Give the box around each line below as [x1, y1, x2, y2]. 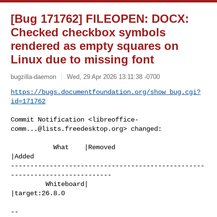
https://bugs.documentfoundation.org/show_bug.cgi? [11, 88, 201, 96]
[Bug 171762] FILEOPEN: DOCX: [11, 12, 189, 25]
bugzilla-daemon [11, 73, 57, 80]
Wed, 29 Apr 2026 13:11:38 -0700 [67, 73, 160, 80]
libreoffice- [92, 115, 139, 124]
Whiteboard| [11, 180, 46, 188]
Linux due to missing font [11, 53, 155, 66]
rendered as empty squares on [11, 39, 179, 52]
